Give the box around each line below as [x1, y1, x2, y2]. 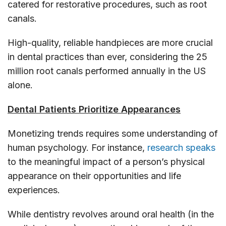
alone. [8, 79, 33, 90]
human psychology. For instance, [8, 142, 147, 153]
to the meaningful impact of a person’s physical [8, 156, 205, 167]
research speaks [147, 142, 215, 153]
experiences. [8, 184, 60, 195]
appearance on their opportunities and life [8, 170, 181, 181]
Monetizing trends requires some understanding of [8, 128, 218, 139]
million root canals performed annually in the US [8, 65, 206, 76]
